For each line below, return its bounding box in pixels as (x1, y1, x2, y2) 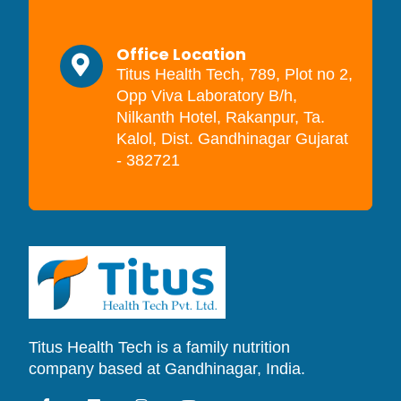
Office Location (116, 42, 246, 65)
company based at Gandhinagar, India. (29, 360, 305, 379)
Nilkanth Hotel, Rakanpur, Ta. (116, 107, 325, 126)
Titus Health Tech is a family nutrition (29, 338, 290, 357)
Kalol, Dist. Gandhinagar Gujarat (116, 129, 348, 148)
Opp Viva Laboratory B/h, (116, 86, 297, 105)
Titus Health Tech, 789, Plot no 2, (116, 64, 353, 83)
